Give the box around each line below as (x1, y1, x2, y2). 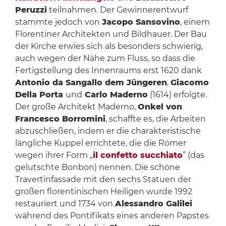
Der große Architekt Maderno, (15, 102, 138, 112)
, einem (180, 17, 210, 27)
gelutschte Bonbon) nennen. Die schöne (15, 162, 180, 173)
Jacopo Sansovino (101, 17, 180, 27)
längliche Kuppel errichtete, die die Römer (15, 138, 186, 148)
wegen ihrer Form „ (15, 150, 93, 160)
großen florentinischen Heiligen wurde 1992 (15, 187, 192, 197)
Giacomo (170, 78, 209, 88)
